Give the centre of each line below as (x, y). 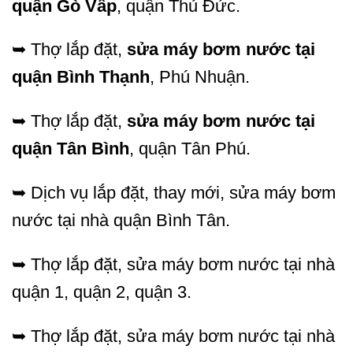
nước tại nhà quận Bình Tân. (121, 221)
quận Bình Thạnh (81, 77)
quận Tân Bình (71, 149)
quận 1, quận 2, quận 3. (102, 292)
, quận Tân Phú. (190, 149)
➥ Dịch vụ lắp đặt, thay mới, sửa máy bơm (174, 193)
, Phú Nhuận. (200, 77)
